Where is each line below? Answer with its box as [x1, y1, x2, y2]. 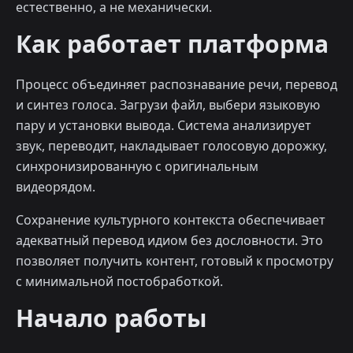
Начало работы [16, 302, 207, 335]
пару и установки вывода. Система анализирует [16, 117, 311, 135]
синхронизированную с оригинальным [16, 158, 258, 176]
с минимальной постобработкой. [16, 273, 223, 291]
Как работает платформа [16, 28, 329, 61]
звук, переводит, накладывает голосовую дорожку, [16, 137, 327, 155]
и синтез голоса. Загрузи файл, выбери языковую [16, 96, 320, 114]
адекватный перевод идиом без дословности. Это [16, 232, 323, 250]
